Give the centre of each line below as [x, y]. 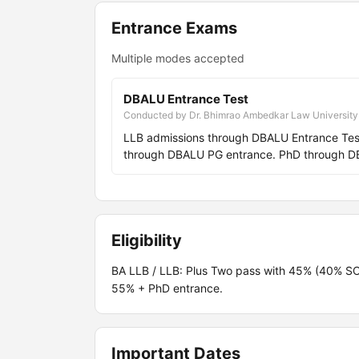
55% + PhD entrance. [167, 288]
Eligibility [147, 240]
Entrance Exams [174, 28]
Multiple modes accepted [178, 58]
